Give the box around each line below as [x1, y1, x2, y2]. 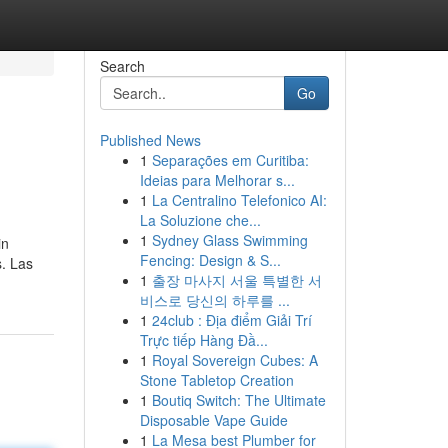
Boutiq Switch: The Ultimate [151, 390, 326, 410]
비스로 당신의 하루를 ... [139, 290, 290, 310]
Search [99, 56, 145, 76]
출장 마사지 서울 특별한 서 [151, 270, 322, 290]
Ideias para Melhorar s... [139, 170, 295, 190]
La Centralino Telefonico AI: [151, 190, 327, 210]
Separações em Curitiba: [151, 150, 309, 170]
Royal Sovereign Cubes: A [151, 350, 318, 370]
